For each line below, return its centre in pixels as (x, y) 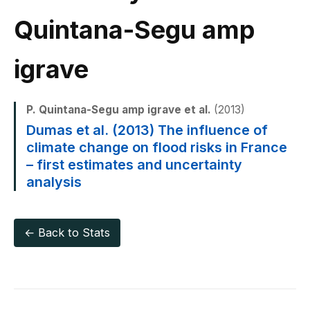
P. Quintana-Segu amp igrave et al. (119, 110)
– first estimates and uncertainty (134, 165)
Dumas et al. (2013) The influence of (147, 130)
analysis (54, 182)
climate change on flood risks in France (157, 147)
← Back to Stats (67, 232)
